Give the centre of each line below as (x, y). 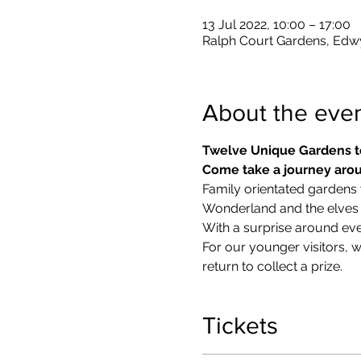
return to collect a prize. (272, 266)
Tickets (240, 325)
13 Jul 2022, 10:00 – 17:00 (276, 24)
